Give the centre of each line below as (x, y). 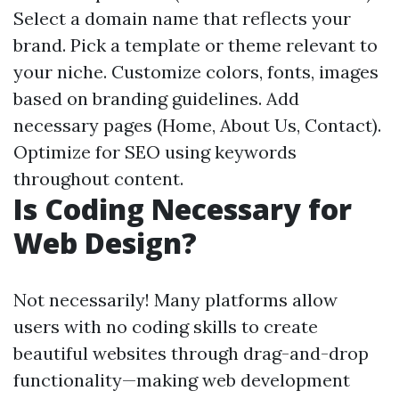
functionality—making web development (182, 380)
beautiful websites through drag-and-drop (191, 353)
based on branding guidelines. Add (156, 98)
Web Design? (105, 243)
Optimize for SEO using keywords (155, 152)
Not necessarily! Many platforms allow (175, 300)
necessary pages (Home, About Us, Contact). (197, 125)
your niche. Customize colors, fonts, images (196, 72)
